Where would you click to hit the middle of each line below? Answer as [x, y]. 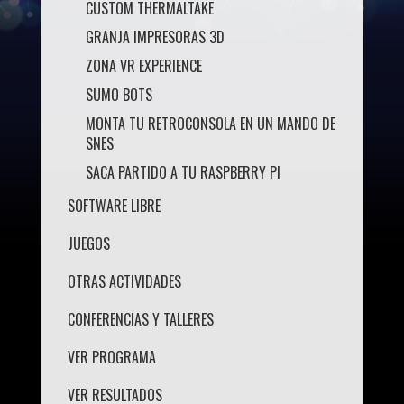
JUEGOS [88, 243]
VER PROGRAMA [111, 357]
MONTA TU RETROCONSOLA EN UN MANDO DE [210, 124]
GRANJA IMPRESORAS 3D [155, 37]
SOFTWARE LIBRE [114, 206]
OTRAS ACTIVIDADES [124, 281]
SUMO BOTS [119, 95]
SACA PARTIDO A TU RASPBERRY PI [183, 172]
